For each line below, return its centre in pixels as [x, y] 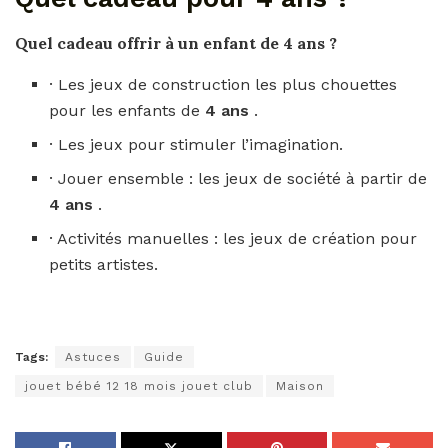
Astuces [93, 356]
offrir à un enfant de [200, 42]
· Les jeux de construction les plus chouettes [223, 84]
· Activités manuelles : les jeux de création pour [233, 238]
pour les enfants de [127, 110]
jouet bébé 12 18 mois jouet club [139, 385]
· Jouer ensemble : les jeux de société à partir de [238, 178]
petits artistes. [104, 264]
